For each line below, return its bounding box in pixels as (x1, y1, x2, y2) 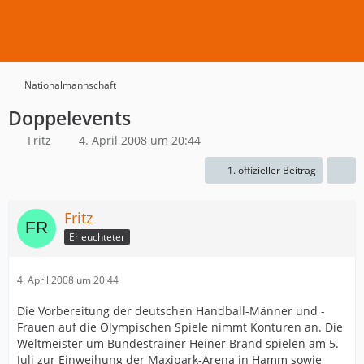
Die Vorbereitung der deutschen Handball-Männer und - (17, 303, 325, 318)
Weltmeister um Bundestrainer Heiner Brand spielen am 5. (17, 336, 339, 351)
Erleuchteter (69, 229, 125, 244)
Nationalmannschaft (24, 78, 116, 92)
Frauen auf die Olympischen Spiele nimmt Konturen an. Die (17, 319, 343, 335)
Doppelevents (8, 105, 131, 131)
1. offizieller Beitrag (227, 163, 316, 177)
